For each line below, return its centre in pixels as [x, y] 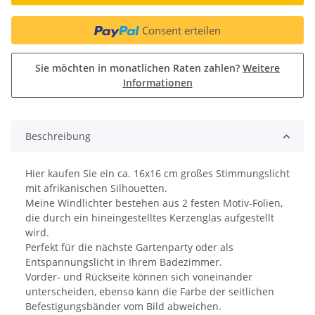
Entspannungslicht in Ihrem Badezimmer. [124, 262]
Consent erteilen [181, 31]
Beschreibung [58, 136]
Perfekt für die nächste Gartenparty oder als [129, 247]
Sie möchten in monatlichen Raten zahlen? [139, 68]
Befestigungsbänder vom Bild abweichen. [123, 307]
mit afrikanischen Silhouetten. [96, 188]
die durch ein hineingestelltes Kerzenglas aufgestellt [150, 218]
